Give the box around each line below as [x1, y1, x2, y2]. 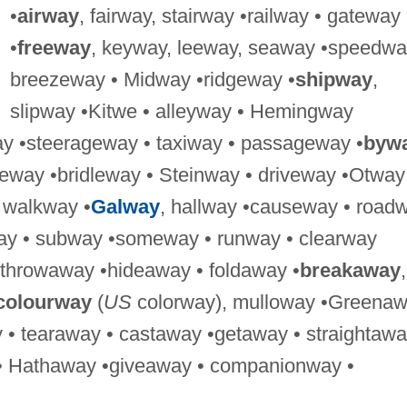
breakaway [299, 258, 401, 282]
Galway [90, 194, 160, 218]
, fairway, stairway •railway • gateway [78, 4, 401, 27]
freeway [16, 35, 91, 59]
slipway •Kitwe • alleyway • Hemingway [9, 99, 353, 123]
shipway [294, 67, 372, 91]
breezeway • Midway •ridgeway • [9, 67, 295, 91]
